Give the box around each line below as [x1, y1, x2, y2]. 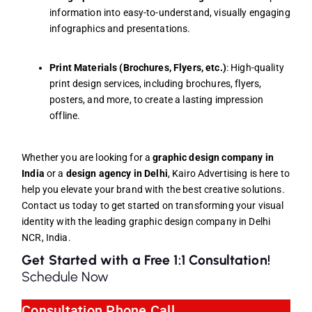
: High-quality [226, 61, 284, 73]
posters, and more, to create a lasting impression [49, 93, 264, 105]
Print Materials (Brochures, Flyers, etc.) [49, 61, 226, 73]
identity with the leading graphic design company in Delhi [22, 215, 271, 227]
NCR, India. [22, 231, 71, 243]
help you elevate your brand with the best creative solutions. [22, 183, 285, 195]
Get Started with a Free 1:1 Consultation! [22, 252, 270, 269]
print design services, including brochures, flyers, [49, 77, 262, 89]
